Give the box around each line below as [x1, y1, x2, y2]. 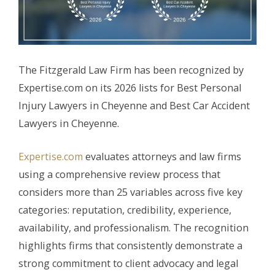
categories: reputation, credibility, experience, [18, 203, 231, 217]
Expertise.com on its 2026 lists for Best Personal [18, 81, 241, 95]
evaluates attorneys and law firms [83, 150, 241, 164]
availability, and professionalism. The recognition [18, 221, 249, 235]
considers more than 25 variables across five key [18, 185, 242, 199]
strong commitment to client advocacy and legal [18, 257, 238, 271]
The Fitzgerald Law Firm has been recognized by [18, 63, 244, 77]
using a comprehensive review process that [18, 168, 220, 182]
